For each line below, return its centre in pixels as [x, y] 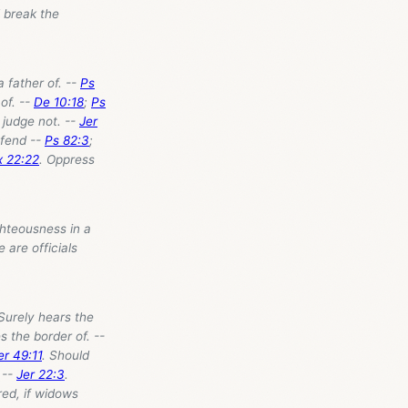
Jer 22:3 [41, 374]
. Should [66, 355]
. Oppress [67, 159]
